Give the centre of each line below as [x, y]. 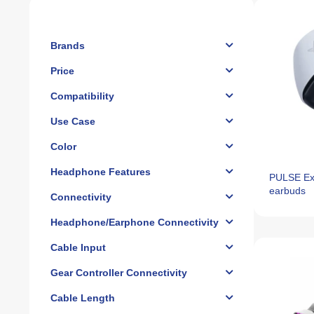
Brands [68, 46]
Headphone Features [101, 172]
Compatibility [82, 96]
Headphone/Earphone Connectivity [135, 222]
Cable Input [78, 247]
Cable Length [83, 298]
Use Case [73, 121]
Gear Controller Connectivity [119, 273]
